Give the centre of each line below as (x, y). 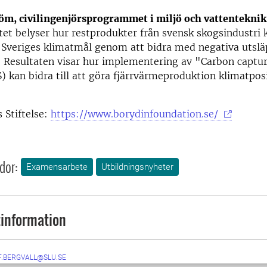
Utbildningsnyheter (137, 167)
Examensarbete (57, 167)
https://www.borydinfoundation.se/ (136, 114)
